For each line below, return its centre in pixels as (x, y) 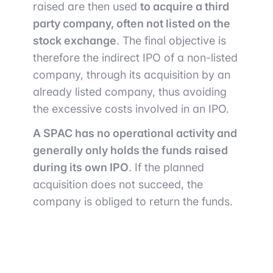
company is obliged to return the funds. (133, 201)
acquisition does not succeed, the (118, 184)
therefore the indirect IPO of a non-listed (135, 58)
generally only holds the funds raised (130, 150)
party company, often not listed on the (132, 23)
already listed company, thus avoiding (130, 92)
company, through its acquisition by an (132, 75)
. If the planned (166, 167)
